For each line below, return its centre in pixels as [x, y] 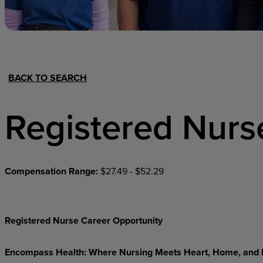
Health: [71, 252]
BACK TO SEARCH [47, 78]
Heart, [197, 252]
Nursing [136, 252]
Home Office [196, 36]
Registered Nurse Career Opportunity [83, 220]
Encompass [29, 252]
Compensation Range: [52, 171]
